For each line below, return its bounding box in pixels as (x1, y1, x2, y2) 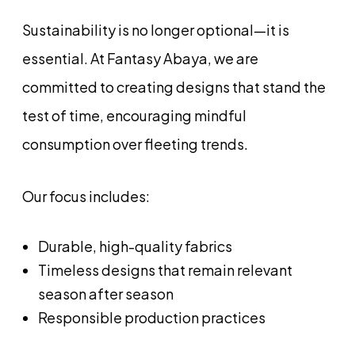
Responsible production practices (38, 307, 265, 326)
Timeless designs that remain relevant (38, 260, 292, 279)
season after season (38, 284, 174, 303)
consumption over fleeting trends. (22, 134, 248, 153)
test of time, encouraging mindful (22, 105, 246, 124)
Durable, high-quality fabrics (38, 236, 232, 255)
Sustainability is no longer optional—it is (22, 20, 289, 39)
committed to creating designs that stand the (22, 77, 326, 96)
